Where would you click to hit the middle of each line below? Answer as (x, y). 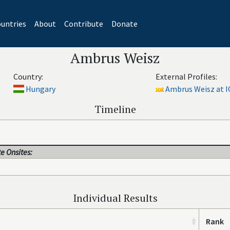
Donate (124, 24)
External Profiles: (186, 76)
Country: (28, 76)
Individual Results (115, 198)
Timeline (115, 109)
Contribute (83, 24)
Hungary (41, 89)
